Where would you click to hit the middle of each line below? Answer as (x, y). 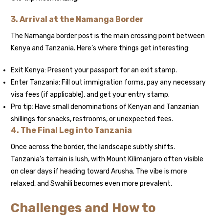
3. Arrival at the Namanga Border (77, 20)
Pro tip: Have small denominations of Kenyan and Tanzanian (105, 107)
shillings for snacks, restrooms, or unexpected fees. (92, 119)
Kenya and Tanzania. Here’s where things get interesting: (100, 48)
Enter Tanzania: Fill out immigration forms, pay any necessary (109, 83)
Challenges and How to (84, 208)
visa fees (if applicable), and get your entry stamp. (90, 95)
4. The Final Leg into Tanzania (72, 131)
